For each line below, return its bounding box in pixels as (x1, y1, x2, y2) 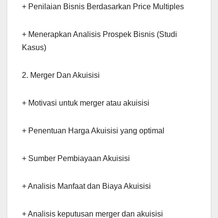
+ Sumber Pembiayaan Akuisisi (22, 154, 130, 163)
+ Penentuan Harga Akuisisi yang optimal (22, 126, 164, 135)
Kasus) (22, 43, 46, 52)
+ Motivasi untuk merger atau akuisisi (22, 98, 149, 107)
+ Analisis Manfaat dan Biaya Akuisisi (22, 182, 151, 190)
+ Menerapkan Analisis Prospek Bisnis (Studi (22, 30, 177, 38)
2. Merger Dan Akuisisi (22, 71, 100, 79)
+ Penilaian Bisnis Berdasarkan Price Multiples (22, 2, 184, 11)
